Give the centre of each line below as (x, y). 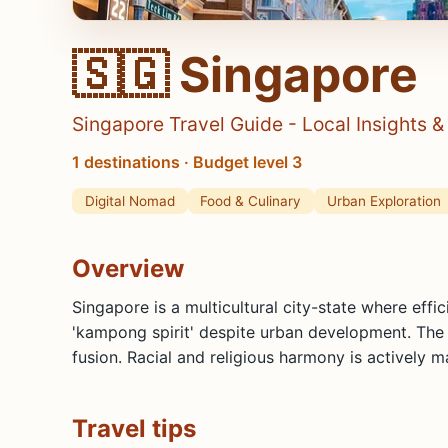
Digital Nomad (129, 200)
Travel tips (134, 428)
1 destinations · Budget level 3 (187, 162)
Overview (128, 268)
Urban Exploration (383, 200)
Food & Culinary (251, 200)
